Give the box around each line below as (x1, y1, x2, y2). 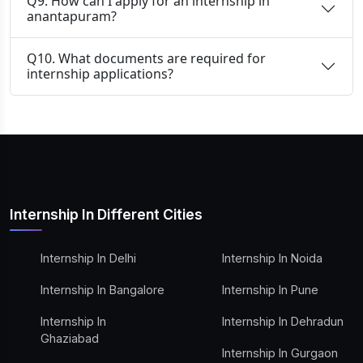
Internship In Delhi (41, 251, 136, 265)
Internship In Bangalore (41, 283, 164, 297)
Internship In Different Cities (10, 206, 203, 223)
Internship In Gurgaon (222, 346, 338, 360)
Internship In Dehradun (222, 314, 344, 328)
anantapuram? (27, 7, 117, 25)
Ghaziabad (41, 331, 99, 345)
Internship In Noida (222, 251, 322, 265)
